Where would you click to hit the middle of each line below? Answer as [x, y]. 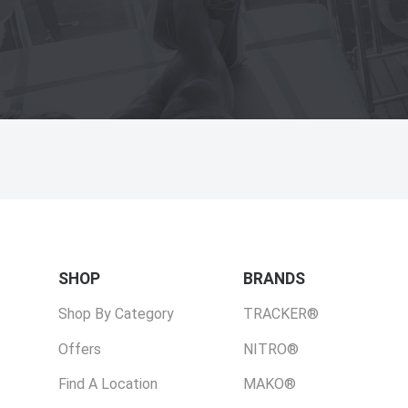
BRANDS [274, 278]
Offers [80, 349]
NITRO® [270, 349]
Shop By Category [116, 314]
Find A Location [108, 384]
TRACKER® [280, 314]
